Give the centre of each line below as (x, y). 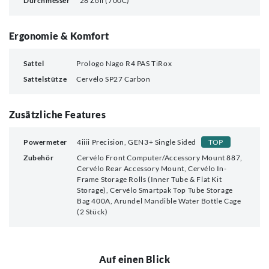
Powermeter (45, 142)
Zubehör (39, 157)
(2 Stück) (92, 211)
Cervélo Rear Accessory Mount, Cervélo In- (152, 168)
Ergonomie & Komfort (59, 35)
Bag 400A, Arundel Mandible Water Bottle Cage (159, 201)
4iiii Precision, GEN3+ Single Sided (137, 142)
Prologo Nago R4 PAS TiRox (124, 63)
